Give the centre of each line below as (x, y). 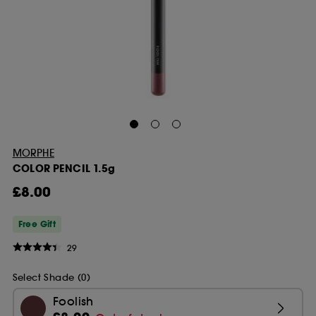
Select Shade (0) (51, 277)
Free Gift (37, 225)
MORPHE (33, 153)
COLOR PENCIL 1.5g (64, 169)
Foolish (73, 301)
